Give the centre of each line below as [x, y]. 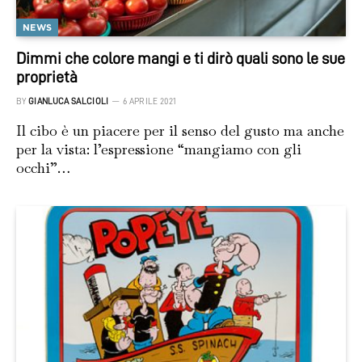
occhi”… [43, 168]
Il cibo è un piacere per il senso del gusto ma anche [180, 131]
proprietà [47, 77]
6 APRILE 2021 [149, 102]
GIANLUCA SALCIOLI [69, 102]
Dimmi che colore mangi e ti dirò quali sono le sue [181, 59]
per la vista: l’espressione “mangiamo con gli [159, 149]
